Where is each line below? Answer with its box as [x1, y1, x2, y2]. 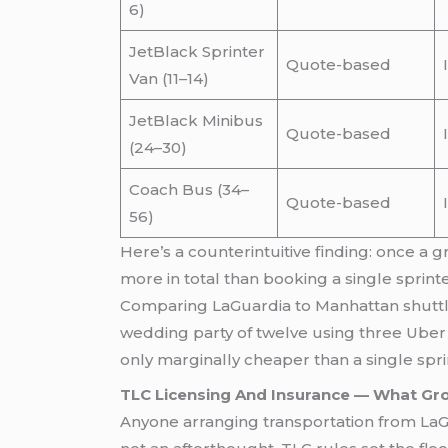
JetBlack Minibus [128, 111, 263, 131]
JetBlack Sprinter [128, 42, 265, 62]
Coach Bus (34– [128, 180, 249, 200]
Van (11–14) [128, 69, 209, 89]
